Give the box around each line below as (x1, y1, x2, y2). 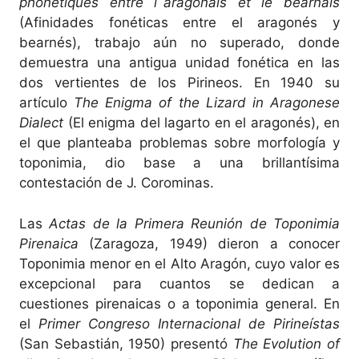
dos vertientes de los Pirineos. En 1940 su (19, 75, 340, 91)
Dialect (19, 115, 63, 131)
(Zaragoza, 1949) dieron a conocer (79, 235, 340, 252)
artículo (19, 95, 75, 111)
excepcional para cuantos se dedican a (19, 275, 340, 292)
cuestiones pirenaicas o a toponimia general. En (19, 295, 340, 312)
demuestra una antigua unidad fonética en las (19, 54, 340, 71)
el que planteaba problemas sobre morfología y (19, 135, 340, 151)
